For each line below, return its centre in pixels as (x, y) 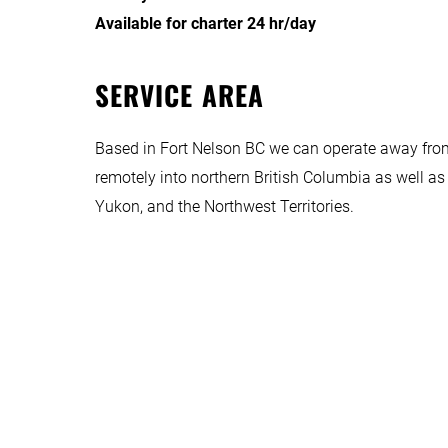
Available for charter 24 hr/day (205, 23)
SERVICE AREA (179, 95)
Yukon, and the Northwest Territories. (224, 206)
